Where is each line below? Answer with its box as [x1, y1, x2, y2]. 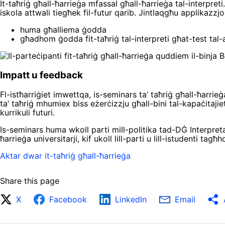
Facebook [49, 194, 87, 204]
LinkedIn [115, 194, 147, 204]
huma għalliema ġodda [20, 25, 106, 35]
